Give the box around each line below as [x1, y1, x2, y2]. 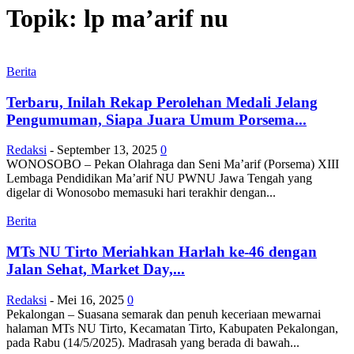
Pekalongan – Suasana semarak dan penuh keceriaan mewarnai [6, 307, 321, 321]
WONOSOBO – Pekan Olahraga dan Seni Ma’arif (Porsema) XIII [6, 157, 339, 171]
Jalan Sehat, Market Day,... [6, 261, 185, 278]
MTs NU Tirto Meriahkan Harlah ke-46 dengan [6, 243, 317, 261]
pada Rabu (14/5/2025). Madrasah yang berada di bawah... [6, 335, 299, 349]
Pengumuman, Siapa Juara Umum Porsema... [6, 111, 307, 128]
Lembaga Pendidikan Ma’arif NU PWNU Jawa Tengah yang [6, 171, 312, 186]
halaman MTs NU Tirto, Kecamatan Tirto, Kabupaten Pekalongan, [6, 321, 338, 335]
